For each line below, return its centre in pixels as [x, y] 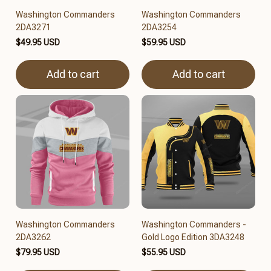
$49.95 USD [38, 42]
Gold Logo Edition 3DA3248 [193, 237]
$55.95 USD [164, 252]
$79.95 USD [38, 252]
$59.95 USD [164, 42]
